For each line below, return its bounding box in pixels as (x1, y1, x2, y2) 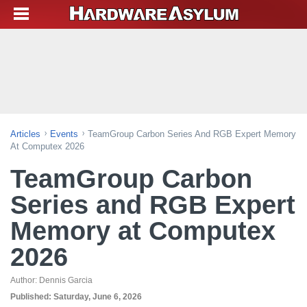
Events (50, 129, 78, 139)
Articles (10, 129, 40, 139)
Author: (10, 275, 39, 285)
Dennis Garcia (39, 275, 93, 285)
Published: (10, 292, 53, 302)
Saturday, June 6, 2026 (53, 292, 142, 302)
